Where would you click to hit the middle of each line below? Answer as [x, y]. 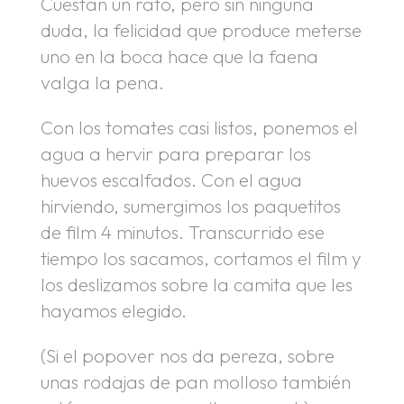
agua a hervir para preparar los [175, 153]
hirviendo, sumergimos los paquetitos [190, 205]
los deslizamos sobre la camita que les [196, 284]
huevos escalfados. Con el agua [171, 179]
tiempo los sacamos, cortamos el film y [201, 257]
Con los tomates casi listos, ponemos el [199, 127]
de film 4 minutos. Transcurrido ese [182, 231]
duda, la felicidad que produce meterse [201, 30]
